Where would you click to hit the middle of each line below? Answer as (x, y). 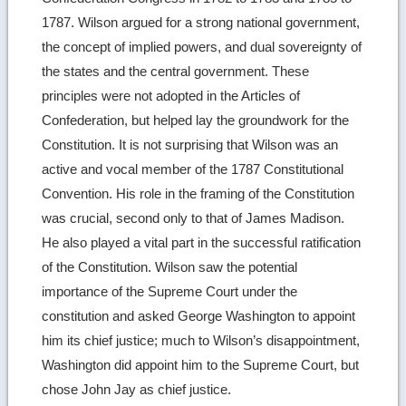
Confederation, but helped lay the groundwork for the (196, 121)
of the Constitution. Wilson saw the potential (170, 267)
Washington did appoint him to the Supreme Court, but (201, 365)
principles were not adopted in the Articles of (171, 96)
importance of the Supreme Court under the (170, 292)
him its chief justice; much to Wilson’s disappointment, (201, 341)
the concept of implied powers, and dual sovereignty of (202, 47)
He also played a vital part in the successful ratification (202, 243)
